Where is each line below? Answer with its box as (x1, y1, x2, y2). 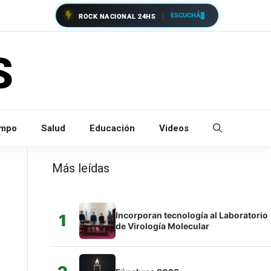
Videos (159, 122, 189, 134)
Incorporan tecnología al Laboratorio (115, 209, 268, 220)
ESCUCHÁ (171, 11, 201, 19)
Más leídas (51, 160, 109, 175)
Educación (90, 122, 135, 134)
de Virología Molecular (115, 220, 209, 231)
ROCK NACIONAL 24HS (79, 13, 155, 21)
